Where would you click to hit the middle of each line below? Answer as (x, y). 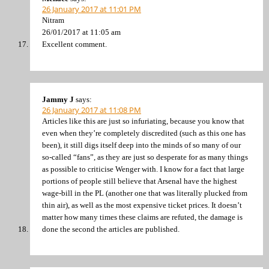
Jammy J (58, 99)
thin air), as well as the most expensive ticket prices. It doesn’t (142, 205)
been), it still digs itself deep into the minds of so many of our (141, 145)
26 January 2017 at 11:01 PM (92, 9)
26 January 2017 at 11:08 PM (92, 110)
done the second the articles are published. (111, 229)
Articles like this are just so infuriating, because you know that (143, 121)
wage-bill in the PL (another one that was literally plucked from (145, 193)
